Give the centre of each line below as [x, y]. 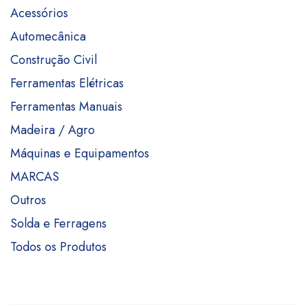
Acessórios [39, 13]
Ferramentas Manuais [66, 107]
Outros [28, 200]
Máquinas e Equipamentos [80, 153]
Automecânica [48, 36]
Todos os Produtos [58, 247]
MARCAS [35, 177]
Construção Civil [54, 60]
